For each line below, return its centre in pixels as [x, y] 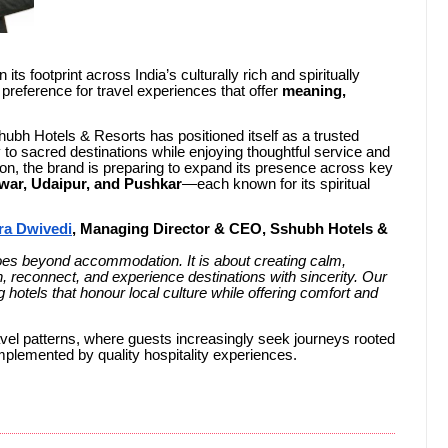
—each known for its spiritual [276, 184]
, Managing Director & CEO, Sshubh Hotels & [230, 229]
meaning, [314, 90]
